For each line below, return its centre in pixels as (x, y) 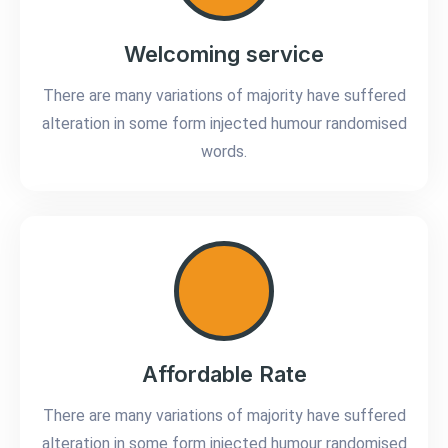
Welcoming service (224, 54)
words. (224, 152)
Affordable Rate (224, 374)
